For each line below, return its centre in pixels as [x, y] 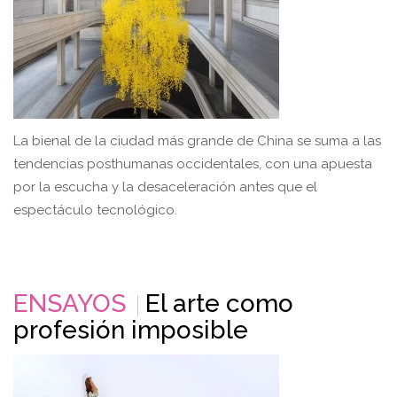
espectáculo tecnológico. [95, 210]
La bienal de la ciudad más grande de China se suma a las [197, 140]
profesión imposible [131, 330]
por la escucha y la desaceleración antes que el [165, 187]
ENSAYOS [70, 303]
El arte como [219, 303]
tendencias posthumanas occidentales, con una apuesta [193, 163]
